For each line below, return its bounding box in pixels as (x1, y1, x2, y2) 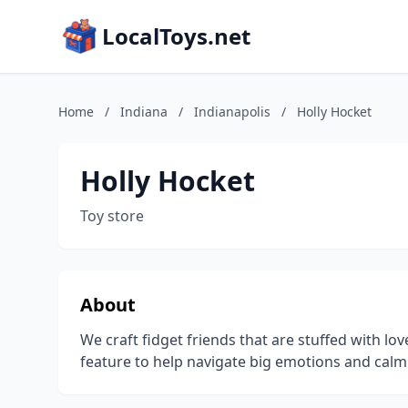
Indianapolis (194, 103, 270, 120)
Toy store (80, 206, 144, 226)
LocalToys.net (102, 21, 250, 51)
